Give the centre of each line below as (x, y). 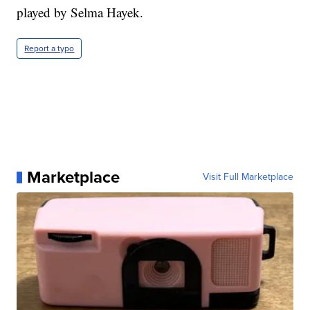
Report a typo (49, 49)
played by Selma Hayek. (80, 12)
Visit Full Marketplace (248, 177)
